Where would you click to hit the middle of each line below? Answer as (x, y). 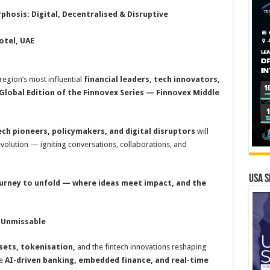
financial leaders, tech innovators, (152, 79)
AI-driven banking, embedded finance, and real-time (106, 260)
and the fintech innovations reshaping (141, 247)
